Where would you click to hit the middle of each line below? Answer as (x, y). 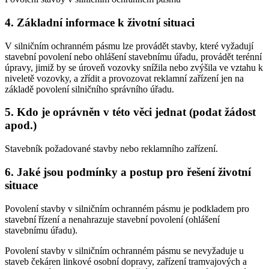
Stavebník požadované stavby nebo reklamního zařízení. (111, 149)
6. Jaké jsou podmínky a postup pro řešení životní (128, 172)
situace (21, 185)
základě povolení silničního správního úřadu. (89, 89)
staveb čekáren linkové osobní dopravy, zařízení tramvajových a (126, 261)
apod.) (21, 125)
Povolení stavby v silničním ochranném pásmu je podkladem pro (127, 208)
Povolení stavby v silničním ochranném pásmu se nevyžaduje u (124, 250)
